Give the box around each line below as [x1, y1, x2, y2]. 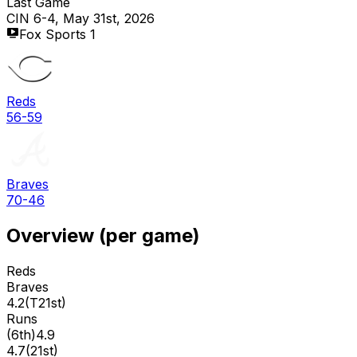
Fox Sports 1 [19, 25, 96, 42]
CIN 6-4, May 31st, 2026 [6, 10, 155, 26]
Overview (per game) [6, 223, 200, 247]
